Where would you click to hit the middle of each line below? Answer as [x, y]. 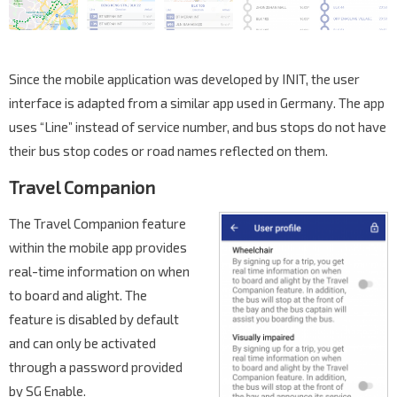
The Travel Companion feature [97, 224]
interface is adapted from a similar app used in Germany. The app [197, 103]
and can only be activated [82, 343]
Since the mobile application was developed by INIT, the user [184, 79]
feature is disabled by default [94, 319]
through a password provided [96, 367]
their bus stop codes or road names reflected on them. [168, 151]
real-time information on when [99, 272]
